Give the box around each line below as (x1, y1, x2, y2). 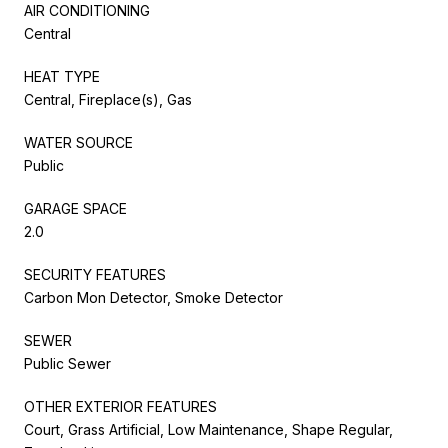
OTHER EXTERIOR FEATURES (24, 397, 217, 415)
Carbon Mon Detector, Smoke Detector (24, 288, 283, 306)
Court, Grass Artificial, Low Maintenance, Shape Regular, (24, 420, 393, 438)
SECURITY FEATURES (24, 265, 166, 283)
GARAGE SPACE (24, 199, 127, 217)
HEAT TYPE (24, 67, 100, 85)
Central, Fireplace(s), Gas (24, 90, 192, 108)
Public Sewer (24, 354, 111, 372)
